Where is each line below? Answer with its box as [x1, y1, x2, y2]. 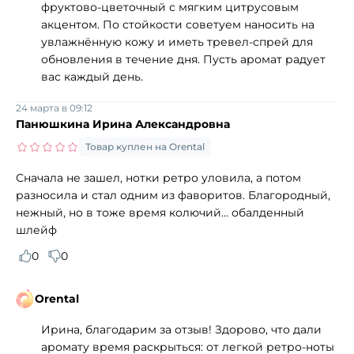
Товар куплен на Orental [85, 140, 205, 153]
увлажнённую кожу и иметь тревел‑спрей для [41, 34, 313, 49]
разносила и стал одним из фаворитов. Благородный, [16, 187, 330, 202]
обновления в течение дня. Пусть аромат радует [41, 51, 326, 66]
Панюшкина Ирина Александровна [16, 116, 230, 131]
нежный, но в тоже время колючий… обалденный [16, 205, 304, 220]
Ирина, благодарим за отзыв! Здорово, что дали [41, 322, 322, 337]
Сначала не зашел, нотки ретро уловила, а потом [16, 170, 301, 185]
